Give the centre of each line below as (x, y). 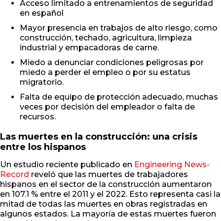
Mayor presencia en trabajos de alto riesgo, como (119, 28)
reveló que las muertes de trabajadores (109, 175)
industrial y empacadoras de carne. (89, 48)
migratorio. (42, 82)
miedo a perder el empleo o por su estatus (105, 73)
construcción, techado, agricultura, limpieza (106, 38)
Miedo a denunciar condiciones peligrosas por (112, 63)
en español (42, 13)
